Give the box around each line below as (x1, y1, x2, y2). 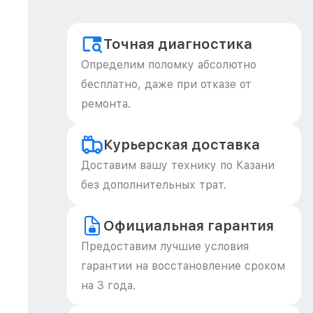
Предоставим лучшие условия (81, 240, 249, 253)
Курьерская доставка (103, 136, 260, 153)
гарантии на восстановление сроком (81, 259, 285, 272)
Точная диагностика (103, 36, 252, 52)
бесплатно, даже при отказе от (81, 78, 252, 91)
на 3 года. (81, 279, 136, 292)
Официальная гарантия (103, 217, 274, 234)
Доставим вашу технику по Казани (81, 159, 275, 172)
